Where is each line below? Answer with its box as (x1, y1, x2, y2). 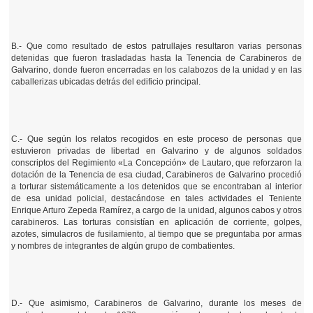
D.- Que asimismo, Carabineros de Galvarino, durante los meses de (11, 298, 302, 308)
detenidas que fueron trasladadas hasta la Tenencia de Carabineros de (11, 53, 302, 63)
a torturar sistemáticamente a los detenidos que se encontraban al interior (11, 182, 302, 191)
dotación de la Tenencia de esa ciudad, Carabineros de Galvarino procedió (11, 170, 302, 180)
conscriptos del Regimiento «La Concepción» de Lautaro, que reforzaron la (11, 158, 302, 168)
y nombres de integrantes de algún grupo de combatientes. (11, 241, 235, 251)
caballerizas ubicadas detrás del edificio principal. (11, 77, 201, 87)
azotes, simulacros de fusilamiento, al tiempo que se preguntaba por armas (11, 229, 302, 239)
